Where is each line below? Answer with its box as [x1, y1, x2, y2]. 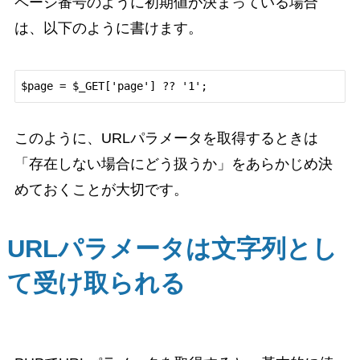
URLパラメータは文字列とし [6, 234, 337, 263]
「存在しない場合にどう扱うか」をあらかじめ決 [14, 155, 333, 172]
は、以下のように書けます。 [14, 19, 202, 36]
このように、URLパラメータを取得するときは [14, 129, 318, 146]
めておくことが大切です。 [14, 181, 188, 198]
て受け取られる [6, 268, 186, 297]
